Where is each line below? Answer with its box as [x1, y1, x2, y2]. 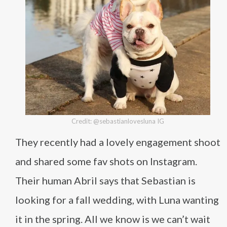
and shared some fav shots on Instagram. [15, 155, 197, 167]
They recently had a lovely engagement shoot [15, 136, 220, 148]
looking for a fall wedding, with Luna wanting [15, 194, 219, 206]
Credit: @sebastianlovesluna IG [71, 117, 164, 125]
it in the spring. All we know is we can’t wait [15, 213, 210, 225]
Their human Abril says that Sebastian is [15, 174, 196, 186]
